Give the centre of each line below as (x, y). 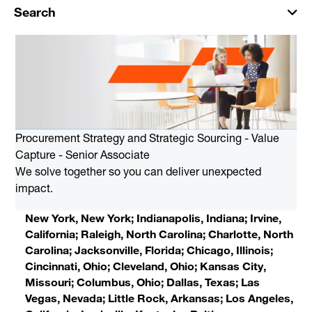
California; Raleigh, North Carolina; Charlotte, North (159, 234)
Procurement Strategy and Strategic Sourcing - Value (147, 138)
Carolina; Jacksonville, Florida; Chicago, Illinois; (149, 250)
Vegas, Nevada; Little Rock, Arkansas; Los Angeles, (159, 298)
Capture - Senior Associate (83, 154)
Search (35, 12)
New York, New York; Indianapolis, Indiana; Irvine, (153, 218)
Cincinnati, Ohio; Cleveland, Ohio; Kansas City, (146, 266)
